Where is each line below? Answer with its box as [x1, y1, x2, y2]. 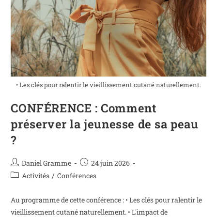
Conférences [57, 171, 97, 181]
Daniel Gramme [22, 158, 72, 168]
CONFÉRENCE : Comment [11, 100, 157, 116]
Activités [22, 171, 50, 181]
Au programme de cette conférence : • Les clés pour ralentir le [11, 195, 202, 205]
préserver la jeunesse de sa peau [11, 116, 199, 132]
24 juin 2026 [91, 158, 130, 168]
